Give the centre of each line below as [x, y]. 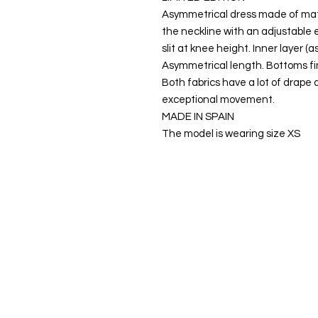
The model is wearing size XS [231, 134]
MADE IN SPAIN [198, 117]
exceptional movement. [218, 100]
